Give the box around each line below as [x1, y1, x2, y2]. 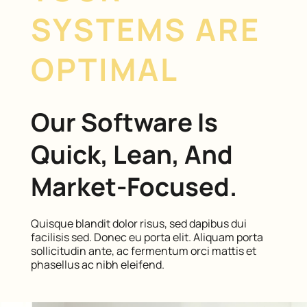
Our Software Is [30, 104, 218, 139]
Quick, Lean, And [30, 136, 233, 171]
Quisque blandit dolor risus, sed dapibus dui [30, 215, 247, 231]
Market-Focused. [30, 169, 237, 204]
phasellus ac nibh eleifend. [30, 256, 164, 272]
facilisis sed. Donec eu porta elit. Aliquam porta [30, 229, 263, 245]
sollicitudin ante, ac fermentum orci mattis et [30, 243, 256, 258]
